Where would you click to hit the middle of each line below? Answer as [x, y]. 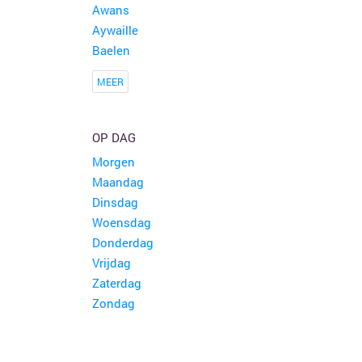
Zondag [113, 303]
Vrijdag [111, 263]
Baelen [111, 50]
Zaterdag [116, 283]
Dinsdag [115, 202]
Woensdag [121, 222]
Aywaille [115, 30]
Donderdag [122, 242]
